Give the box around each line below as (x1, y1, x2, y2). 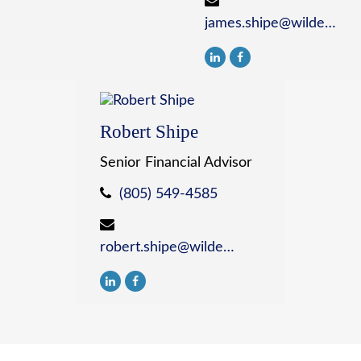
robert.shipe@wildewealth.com (223, 240, 235, 255)
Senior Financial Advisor (100, 156, 253, 171)
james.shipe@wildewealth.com (325, 16, 336, 31)
